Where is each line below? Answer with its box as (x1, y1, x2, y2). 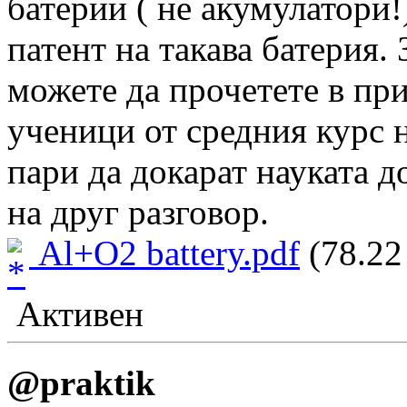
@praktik (7, 362, 155, 402)
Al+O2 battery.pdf (29, 233, 300, 273)
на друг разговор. (7, 193, 278, 233)
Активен (7, 293, 144, 333)
